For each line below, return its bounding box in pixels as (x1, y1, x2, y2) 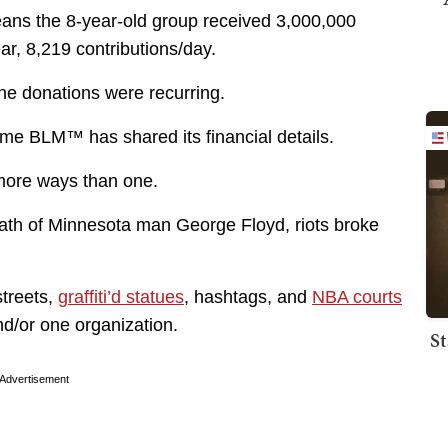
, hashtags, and (184, 287, 312, 308)
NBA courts (312, 287, 402, 308)
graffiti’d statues (58, 287, 184, 308)
